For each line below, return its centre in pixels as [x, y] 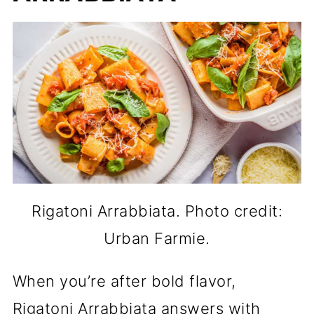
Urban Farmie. [157, 239]
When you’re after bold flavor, [124, 281]
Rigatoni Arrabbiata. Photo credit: [157, 211]
